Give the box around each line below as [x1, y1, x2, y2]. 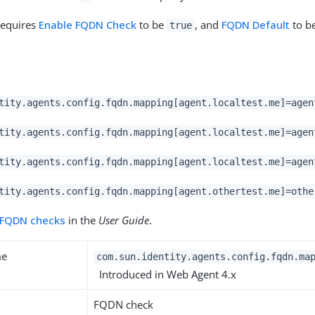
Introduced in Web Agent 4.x [94, 267, 237, 281]
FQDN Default [221, 18, 290, 32]
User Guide [98, 213, 150, 227]
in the [65, 213, 99, 227]
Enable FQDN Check [39, 18, 137, 32]
